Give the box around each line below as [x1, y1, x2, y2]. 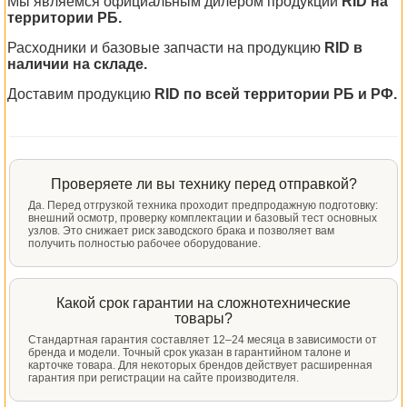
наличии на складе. [7, 56, 147, 72]
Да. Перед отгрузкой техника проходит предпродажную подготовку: [28, 199, 378, 212]
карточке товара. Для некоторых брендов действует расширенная [28, 359, 372, 372]
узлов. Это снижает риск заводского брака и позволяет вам [28, 224, 334, 237]
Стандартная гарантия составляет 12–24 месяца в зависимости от [28, 333, 377, 346]
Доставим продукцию [7, 86, 154, 102]
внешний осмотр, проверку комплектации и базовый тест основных [28, 212, 377, 224]
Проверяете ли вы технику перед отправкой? [50, 176, 357, 192]
